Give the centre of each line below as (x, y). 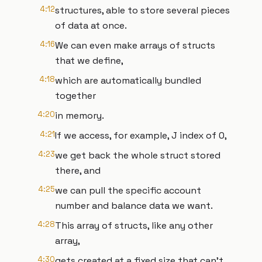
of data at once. (91, 25)
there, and (78, 170)
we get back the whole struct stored (138, 155)
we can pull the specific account (128, 190)
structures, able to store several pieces (142, 10)
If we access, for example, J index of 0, (141, 135)
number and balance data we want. (134, 206)
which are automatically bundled (128, 80)
